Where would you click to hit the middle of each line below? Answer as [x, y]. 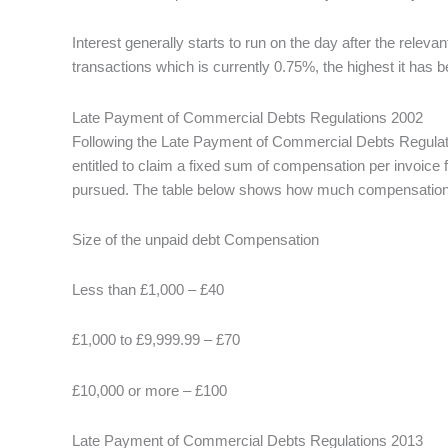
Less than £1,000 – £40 [148, 289]
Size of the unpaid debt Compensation [195, 239]
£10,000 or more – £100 [149, 390]
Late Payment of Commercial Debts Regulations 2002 [247, 117]
